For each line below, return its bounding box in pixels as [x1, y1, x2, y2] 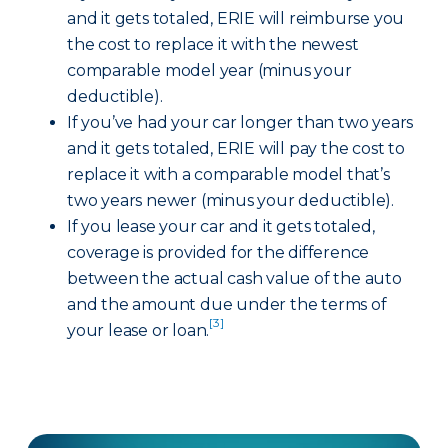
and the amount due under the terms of [67, 295, 387, 314]
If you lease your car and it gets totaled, [67, 217, 375, 236]
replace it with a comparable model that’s [67, 165, 390, 184]
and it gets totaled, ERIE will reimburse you [67, 9, 405, 28]
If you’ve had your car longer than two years [67, 113, 414, 132]
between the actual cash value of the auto [67, 269, 402, 288]
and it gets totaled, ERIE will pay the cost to [67, 139, 405, 158]
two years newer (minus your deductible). [67, 191, 394, 210]
